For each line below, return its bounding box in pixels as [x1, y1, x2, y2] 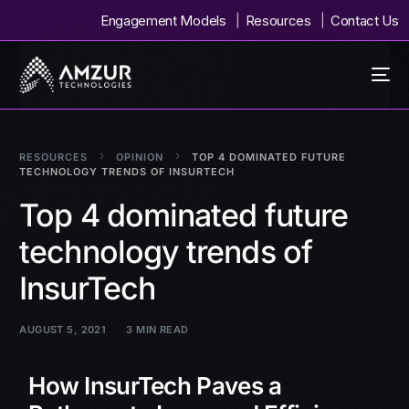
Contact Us [330, 12, 399, 29]
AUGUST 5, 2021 [19, 322, 107, 336]
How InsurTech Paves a [28, 371, 282, 400]
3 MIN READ [126, 322, 189, 336]
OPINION [116, 150, 164, 163]
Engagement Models [100, 12, 226, 29]
